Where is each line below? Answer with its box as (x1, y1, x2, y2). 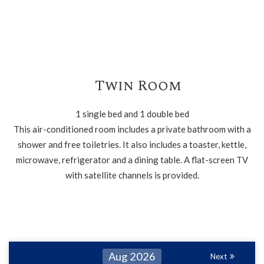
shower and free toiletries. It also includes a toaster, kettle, (18, 139, 246, 150)
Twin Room (94, 75, 181, 97)
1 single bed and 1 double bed (75, 108, 189, 119)
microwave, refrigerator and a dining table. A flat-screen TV (16, 154, 248, 165)
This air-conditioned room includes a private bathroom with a (13, 124, 251, 134)
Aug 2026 (108, 250, 156, 263)
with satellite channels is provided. (65, 170, 199, 180)
